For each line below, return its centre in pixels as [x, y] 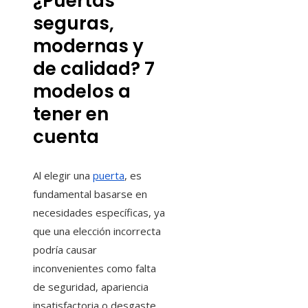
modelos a [82, 92]
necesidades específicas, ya [99, 213]
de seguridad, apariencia [91, 287]
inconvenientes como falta [95, 268]
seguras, [74, 24]
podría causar [65, 250]
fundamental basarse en [90, 194]
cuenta [66, 137]
